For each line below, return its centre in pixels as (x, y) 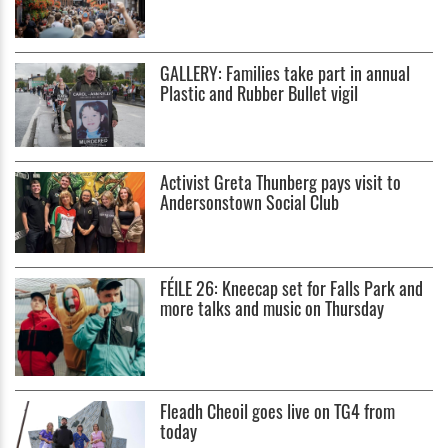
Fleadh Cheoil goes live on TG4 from (278, 410)
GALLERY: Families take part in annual (285, 73)
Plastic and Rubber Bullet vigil (259, 93)
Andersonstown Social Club (250, 201)
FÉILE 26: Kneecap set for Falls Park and (292, 287)
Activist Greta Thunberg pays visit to (281, 181)
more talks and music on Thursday (272, 307)
